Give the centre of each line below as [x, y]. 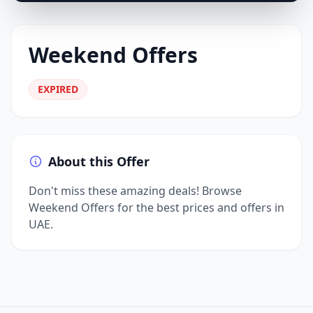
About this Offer [99, 161]
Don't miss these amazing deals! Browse [135, 191]
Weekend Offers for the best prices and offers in [156, 208]
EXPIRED [58, 89]
